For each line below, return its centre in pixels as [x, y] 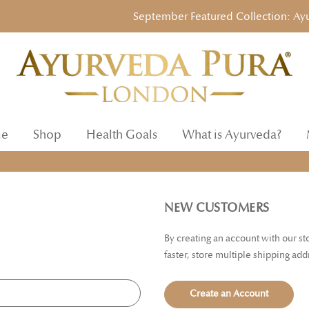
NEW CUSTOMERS [217, 208]
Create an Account [229, 294]
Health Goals [122, 135]
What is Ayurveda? [232, 135]
